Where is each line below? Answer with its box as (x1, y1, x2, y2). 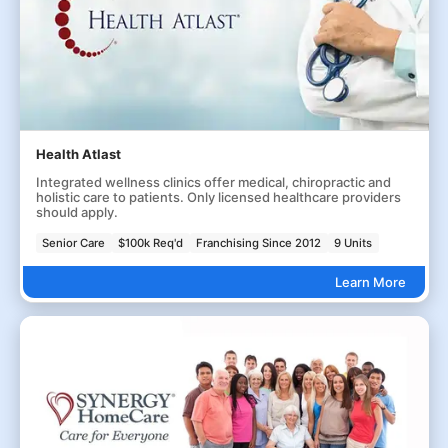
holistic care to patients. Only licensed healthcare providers (35, 189, 401, 206)
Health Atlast (35, 146, 121, 163)
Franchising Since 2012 (196, 235, 322, 250)
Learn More (334, 273, 406, 290)
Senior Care (42, 235, 106, 250)
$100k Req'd (118, 235, 184, 250)
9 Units (334, 235, 373, 250)
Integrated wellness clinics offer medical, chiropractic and (35, 174, 391, 191)
